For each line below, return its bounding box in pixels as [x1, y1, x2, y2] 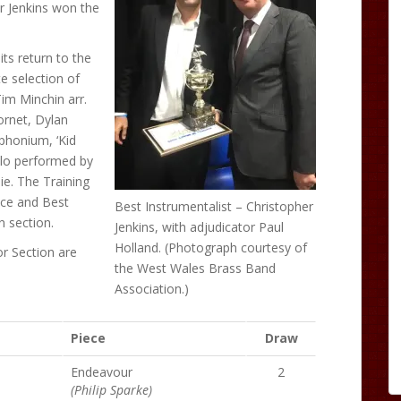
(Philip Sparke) [71, 381, 152, 398]
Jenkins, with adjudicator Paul [115, 218, 284, 235]
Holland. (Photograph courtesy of [115, 239, 307, 256]
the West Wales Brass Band [115, 260, 276, 277]
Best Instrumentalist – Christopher [115, 198, 313, 215]
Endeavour [71, 363, 132, 380]
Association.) [115, 280, 189, 297]
